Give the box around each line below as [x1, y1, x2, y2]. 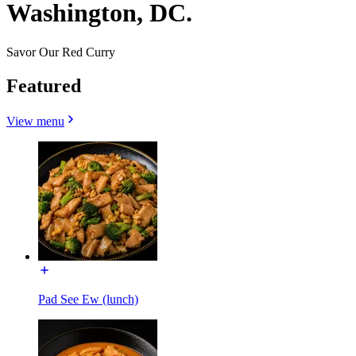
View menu [6, 114, 64, 128]
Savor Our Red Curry [6, 44, 115, 59]
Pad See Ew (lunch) [38, 292, 138, 306]
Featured [6, 75, 81, 96]
